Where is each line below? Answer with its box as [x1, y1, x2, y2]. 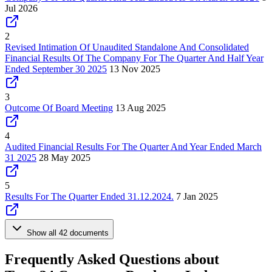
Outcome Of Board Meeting [5, 103, 113, 113]
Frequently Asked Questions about [5, 251, 219, 267]
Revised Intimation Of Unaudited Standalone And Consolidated [5, 42, 249, 52]
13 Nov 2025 [109, 64, 160, 74]
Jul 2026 [5, 3, 38, 13]
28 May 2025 [39, 152, 90, 163]
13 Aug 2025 [115, 103, 166, 113]
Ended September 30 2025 [5, 64, 107, 74]
